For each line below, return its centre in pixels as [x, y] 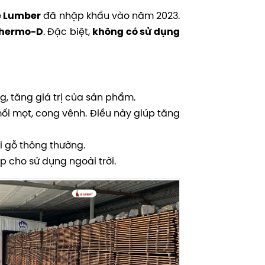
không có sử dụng [136, 32]
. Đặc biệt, [68, 31]
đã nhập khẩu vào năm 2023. [111, 15]
